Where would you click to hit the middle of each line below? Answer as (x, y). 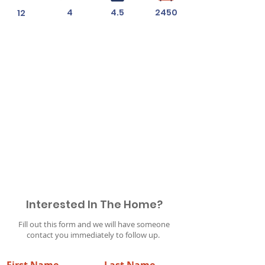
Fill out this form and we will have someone (94, 224)
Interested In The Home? (94, 204)
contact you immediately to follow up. (94, 235)
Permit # (63, 165)
